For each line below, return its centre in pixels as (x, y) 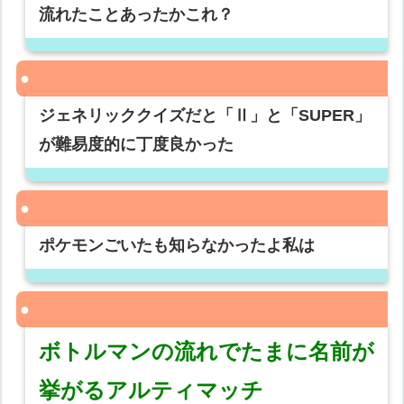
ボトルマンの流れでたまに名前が (207, 352)
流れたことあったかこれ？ (137, 15)
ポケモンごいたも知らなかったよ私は (177, 246)
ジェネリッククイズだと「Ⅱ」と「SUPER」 (205, 116)
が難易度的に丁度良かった (137, 145)
